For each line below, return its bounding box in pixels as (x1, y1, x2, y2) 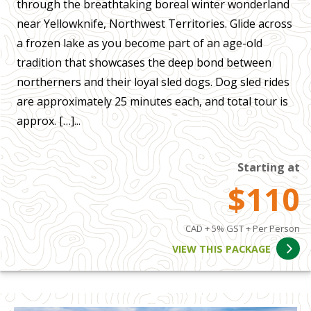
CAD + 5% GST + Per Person (185, 222, 300, 235)
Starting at (237, 160, 300, 176)
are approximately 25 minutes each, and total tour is (17, 94, 288, 110)
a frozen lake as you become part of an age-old (17, 35, 262, 51)
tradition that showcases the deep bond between (17, 55, 271, 71)
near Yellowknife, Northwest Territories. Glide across (17, 16, 292, 32)
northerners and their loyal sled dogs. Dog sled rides (17, 74, 289, 90)
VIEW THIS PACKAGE (172, 242, 271, 255)
